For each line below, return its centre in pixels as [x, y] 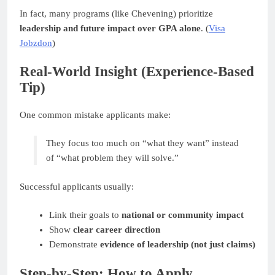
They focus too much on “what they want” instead [142, 143]
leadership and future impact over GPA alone [110, 28]
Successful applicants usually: [77, 186]
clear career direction [116, 230]
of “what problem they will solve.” [112, 158]
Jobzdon [36, 43]
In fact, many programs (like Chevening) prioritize [116, 13]
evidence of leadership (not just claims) [177, 245]
